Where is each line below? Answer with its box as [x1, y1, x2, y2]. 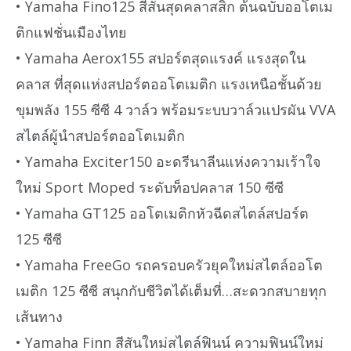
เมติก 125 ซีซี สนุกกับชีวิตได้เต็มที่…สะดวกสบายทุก [16, 281, 327, 301]
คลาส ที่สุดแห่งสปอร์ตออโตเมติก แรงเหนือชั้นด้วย [16, 74, 322, 94]
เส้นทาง [16, 307, 63, 327]
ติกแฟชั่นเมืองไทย [16, 23, 127, 42]
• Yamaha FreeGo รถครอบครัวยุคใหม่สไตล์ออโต [16, 255, 323, 275]
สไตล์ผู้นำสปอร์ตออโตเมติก [16, 126, 185, 146]
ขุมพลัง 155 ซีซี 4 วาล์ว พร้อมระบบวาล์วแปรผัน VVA [16, 100, 335, 120]
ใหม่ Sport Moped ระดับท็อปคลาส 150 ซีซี [16, 178, 284, 197]
